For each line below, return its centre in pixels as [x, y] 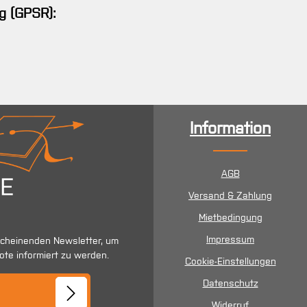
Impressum [230, 239]
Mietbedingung [230, 217]
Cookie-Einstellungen [230, 261]
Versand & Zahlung [230, 195]
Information [230, 128]
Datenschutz [230, 283]
